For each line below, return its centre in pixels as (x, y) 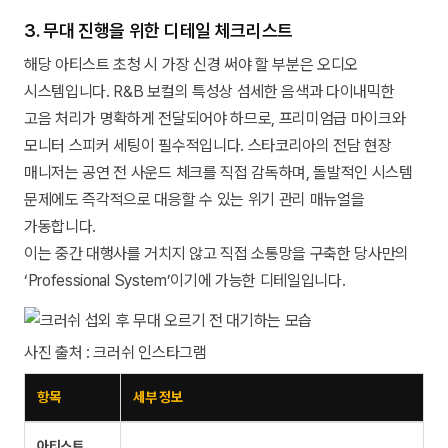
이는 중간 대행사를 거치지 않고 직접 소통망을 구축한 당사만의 (217, 253)
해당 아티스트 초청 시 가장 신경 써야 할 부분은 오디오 (191, 64)
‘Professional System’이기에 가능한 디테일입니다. (185, 280)
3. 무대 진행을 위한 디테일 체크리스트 (158, 30)
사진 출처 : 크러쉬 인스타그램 (115, 352)
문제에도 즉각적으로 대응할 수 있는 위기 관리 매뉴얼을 (194, 199)
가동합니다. (60, 226)
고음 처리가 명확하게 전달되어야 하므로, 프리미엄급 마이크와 (215, 118)
